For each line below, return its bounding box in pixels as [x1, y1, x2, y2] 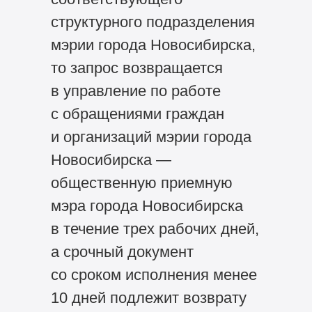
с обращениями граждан [50, 105, 224, 123]
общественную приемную [50, 174, 233, 192]
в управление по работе [50, 82, 221, 100]
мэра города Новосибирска [50, 197, 243, 215]
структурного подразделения [50, 13, 255, 31]
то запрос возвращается [50, 59, 223, 77]
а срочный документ [50, 243, 194, 261]
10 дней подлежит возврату [50, 289, 247, 307]
